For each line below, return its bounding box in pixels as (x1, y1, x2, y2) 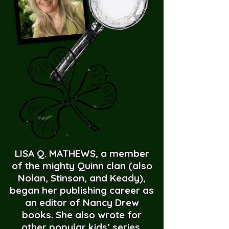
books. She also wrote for (22, 209, 142, 221)
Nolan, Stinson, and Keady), (18, 172, 146, 184)
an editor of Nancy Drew (25, 196, 139, 209)
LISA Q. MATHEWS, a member (14, 147, 149, 159)
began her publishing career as (10, 184, 154, 196)
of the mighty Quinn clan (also (11, 159, 152, 172)
